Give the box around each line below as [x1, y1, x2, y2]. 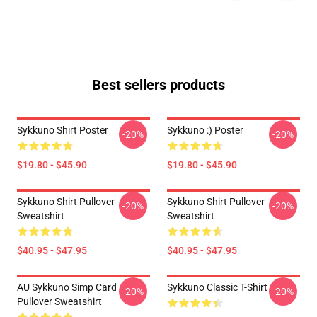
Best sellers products [92, 76, 225, 93]
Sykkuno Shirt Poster [17, 125, 108, 136]
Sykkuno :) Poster [167, 125, 243, 136]
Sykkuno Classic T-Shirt [167, 282, 267, 293]
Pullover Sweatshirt [17, 296, 102, 307]
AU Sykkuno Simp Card [17, 282, 117, 293]
